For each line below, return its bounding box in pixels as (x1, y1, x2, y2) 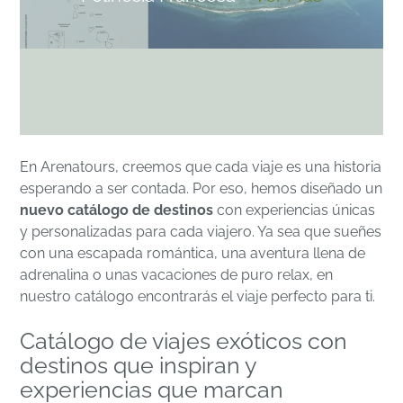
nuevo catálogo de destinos (20, 201, 214, 219)
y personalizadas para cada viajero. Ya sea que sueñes (20, 223, 382, 240)
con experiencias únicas (213, 201, 376, 219)
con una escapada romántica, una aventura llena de (20, 245, 366, 262)
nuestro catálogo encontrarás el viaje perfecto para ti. (20, 288, 376, 305)
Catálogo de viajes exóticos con (20, 327, 348, 354)
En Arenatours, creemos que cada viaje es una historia (20, 158, 382, 175)
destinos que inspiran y (20, 352, 257, 379)
